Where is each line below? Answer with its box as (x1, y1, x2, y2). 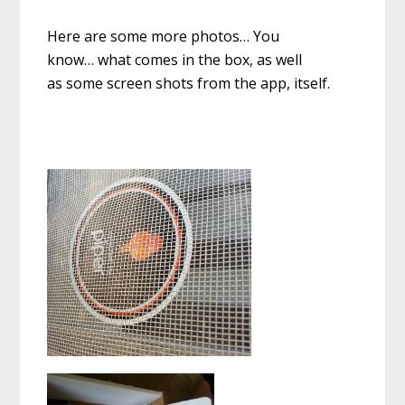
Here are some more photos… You (47, 26, 280, 47)
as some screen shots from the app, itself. (47, 73, 331, 94)
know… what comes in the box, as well (47, 50, 303, 71)
